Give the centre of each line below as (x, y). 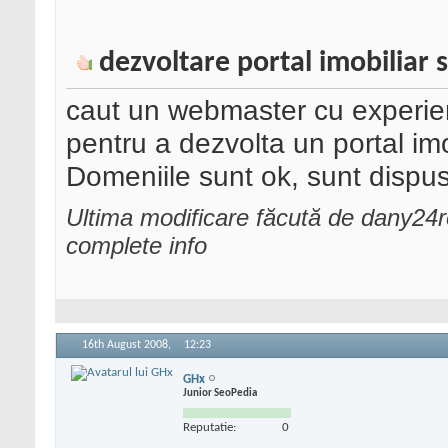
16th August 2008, (128, 345)
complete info (136, 246)
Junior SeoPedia (220, 393)
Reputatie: (209, 427)
